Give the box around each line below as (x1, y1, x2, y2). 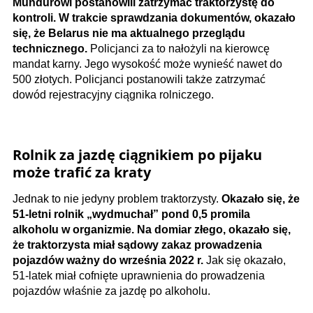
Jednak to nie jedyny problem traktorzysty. (13, 193, 221, 205)
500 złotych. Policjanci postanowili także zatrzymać (13, 73, 265, 85)
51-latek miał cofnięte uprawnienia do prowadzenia (13, 270, 265, 282)
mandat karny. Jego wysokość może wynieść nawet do (13, 58, 282, 70)
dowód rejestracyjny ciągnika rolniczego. (13, 89, 214, 101)
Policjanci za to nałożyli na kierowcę (87, 43, 270, 54)
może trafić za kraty (13, 163, 151, 182)
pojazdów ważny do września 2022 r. (13, 254, 203, 266)
